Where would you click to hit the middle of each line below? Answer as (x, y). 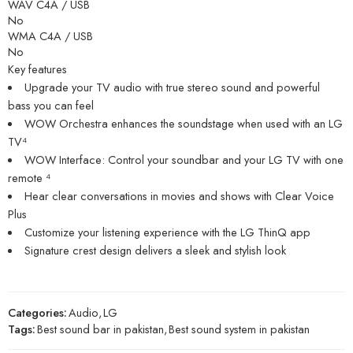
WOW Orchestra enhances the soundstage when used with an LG (183, 124)
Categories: (37, 313)
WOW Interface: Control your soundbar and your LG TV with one (184, 160)
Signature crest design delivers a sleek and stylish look (155, 251)
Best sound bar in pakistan (100, 329)
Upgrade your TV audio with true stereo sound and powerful (172, 87)
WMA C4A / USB (50, 36)
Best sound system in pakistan (239, 329)
